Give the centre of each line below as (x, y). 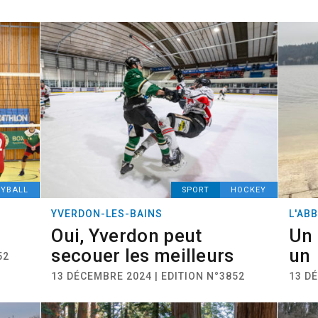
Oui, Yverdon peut (127, 236)
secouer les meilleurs (143, 256)
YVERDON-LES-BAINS (107, 214)
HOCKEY (248, 190)
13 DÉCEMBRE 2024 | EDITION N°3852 (148, 276)
